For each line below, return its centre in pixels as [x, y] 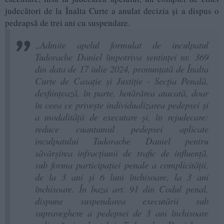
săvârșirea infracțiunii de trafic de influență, [122, 153]
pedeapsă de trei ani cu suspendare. [67, 23]
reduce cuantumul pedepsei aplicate [122, 129]
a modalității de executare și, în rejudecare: [122, 117]
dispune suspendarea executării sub [122, 201]
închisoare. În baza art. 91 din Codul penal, [122, 189]
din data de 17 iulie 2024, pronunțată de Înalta [122, 69]
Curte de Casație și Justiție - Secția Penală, [122, 81]
